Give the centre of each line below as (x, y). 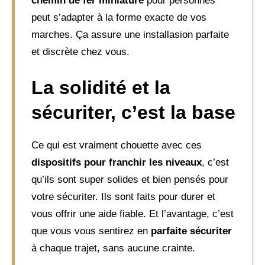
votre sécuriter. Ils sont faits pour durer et (123, 197)
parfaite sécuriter (191, 231)
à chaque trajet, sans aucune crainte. (113, 248)
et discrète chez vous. (80, 51)
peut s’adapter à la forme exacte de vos (119, 17)
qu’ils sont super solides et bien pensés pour (130, 180)
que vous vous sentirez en (91, 231)
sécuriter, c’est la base (133, 112)
